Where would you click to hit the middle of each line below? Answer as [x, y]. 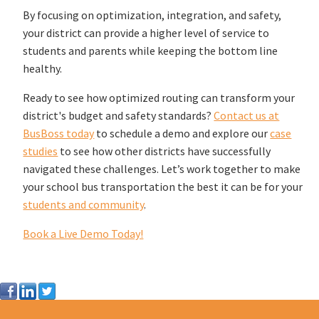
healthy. [43, 68]
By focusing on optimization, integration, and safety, [152, 15]
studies [41, 151]
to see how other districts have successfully [164, 151]
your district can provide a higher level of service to [146, 32]
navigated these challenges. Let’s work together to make [162, 168]
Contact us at [247, 115]
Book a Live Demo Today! [83, 233]
